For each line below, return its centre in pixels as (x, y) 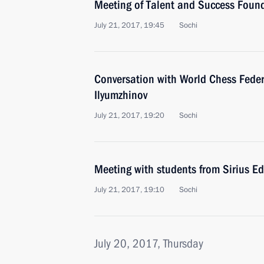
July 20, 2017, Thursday (149, 243)
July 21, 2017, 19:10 (129, 190)
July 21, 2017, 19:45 (129, 25)
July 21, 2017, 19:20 (129, 115)
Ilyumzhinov (121, 95)
